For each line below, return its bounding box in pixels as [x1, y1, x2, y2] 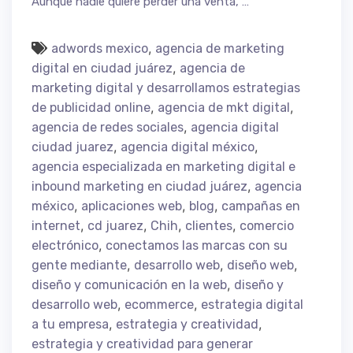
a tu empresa [32, 316, 109, 332]
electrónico [32, 237, 98, 253]
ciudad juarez [32, 139, 113, 154]
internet [32, 217, 80, 233]
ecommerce [124, 296, 194, 312]
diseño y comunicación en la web [32, 277, 227, 292]
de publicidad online [32, 99, 150, 115]
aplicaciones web [81, 198, 182, 214]
